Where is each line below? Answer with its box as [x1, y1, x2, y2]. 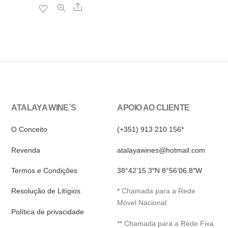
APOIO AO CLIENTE [117, 103, 190, 112]
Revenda [11, 146, 41, 154]
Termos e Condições [11, 166, 78, 175]
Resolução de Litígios [11, 187, 81, 195]
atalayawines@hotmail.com [117, 146, 206, 154]
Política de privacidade [11, 207, 84, 216]
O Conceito [11, 125, 48, 134]
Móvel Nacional [117, 198, 167, 207]
